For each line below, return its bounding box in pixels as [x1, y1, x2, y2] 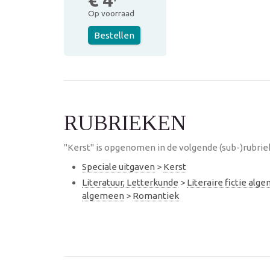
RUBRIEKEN [64, 111, 186, 135]
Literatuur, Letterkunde [82, 177, 178, 187]
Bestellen [94, 30, 134, 40]
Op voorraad [88, 8, 134, 18]
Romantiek [133, 190, 179, 201]
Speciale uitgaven [82, 162, 155, 172]
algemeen [82, 190, 124, 201]
